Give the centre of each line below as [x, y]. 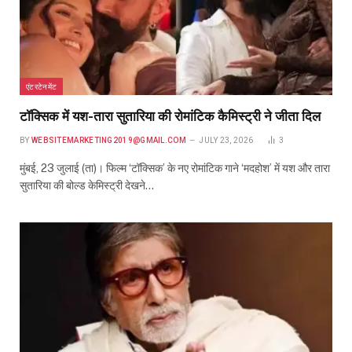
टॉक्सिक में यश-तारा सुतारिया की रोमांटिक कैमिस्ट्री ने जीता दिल [170, 117]
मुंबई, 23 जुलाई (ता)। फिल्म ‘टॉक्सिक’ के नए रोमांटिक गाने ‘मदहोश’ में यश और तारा [175, 169]
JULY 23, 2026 [226, 141]
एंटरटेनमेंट [42, 87]
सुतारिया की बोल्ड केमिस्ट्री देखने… [87, 186]
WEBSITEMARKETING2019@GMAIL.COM [108, 141]
